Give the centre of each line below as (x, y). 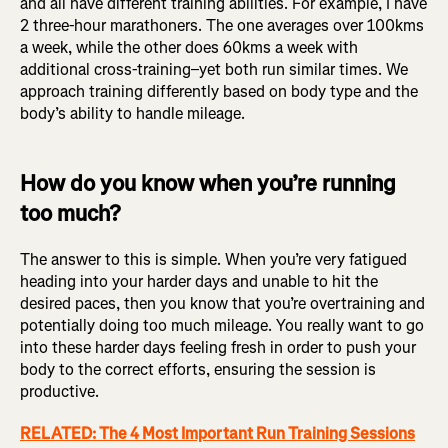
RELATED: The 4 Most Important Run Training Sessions (217, 434)
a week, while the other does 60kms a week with (189, 48)
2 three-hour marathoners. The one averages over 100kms (222, 26)
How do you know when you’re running (208, 184)
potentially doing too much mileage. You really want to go (222, 326)
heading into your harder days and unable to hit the (199, 282)
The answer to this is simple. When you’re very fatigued (213, 260)
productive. (59, 392)
